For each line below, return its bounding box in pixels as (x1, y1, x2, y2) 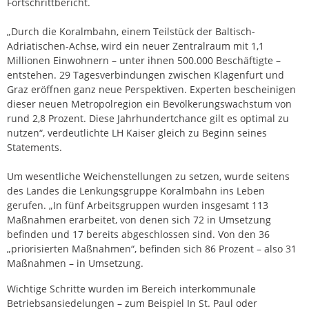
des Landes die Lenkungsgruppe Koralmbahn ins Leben (7, 183, 265, 197)
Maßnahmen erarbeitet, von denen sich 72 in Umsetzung (7, 212, 271, 226)
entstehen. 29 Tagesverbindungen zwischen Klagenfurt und (7, 68, 284, 81)
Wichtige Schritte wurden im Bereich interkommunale (7, 281, 256, 295)
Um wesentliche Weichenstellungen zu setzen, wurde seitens (7, 169, 290, 183)
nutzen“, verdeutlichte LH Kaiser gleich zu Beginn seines (7, 126, 267, 139)
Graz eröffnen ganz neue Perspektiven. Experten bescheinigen (7, 82, 296, 96)
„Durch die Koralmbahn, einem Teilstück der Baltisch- (7, 24, 255, 38)
